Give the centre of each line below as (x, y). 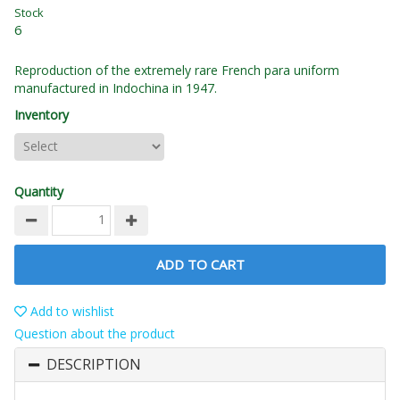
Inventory (42, 115)
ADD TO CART (200, 265)
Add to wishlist (71, 312)
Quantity (39, 192)
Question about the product (95, 334)
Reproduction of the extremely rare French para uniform (177, 71)
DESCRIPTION (94, 365)
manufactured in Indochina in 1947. (116, 88)
